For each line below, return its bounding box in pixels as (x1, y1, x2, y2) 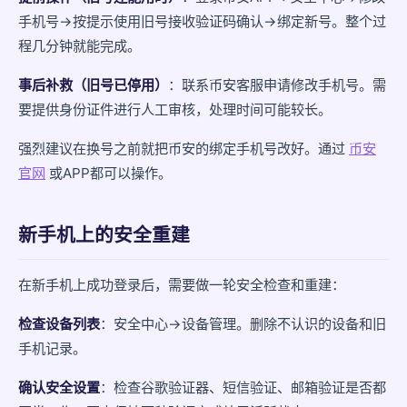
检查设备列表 (18, 315, 100, 333)
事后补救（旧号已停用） (18, 76, 168, 94)
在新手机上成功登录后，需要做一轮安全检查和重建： (18, 276, 345, 293)
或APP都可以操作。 (45, 164, 172, 182)
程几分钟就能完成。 (18, 37, 141, 55)
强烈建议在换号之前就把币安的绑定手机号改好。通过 (18, 140, 349, 157)
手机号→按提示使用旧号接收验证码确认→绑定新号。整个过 (18, 13, 386, 30)
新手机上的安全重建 (18, 223, 190, 246)
